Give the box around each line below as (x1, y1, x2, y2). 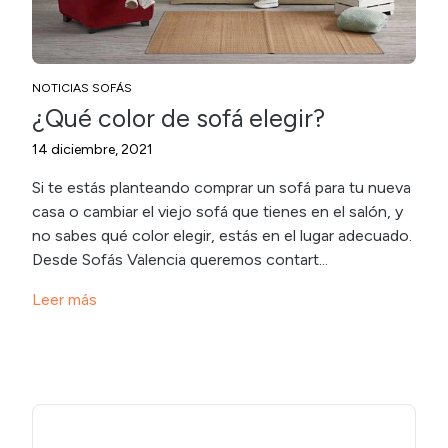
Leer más (32, 290, 97, 309)
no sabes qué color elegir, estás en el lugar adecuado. (32, 226, 412, 245)
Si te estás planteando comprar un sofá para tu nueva (32, 178, 411, 197)
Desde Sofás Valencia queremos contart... (32, 250, 328, 269)
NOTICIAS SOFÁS (32, 81, 132, 95)
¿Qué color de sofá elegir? (32, 103, 325, 133)
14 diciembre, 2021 (32, 141, 153, 158)
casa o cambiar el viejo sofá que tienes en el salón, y (32, 202, 403, 221)
